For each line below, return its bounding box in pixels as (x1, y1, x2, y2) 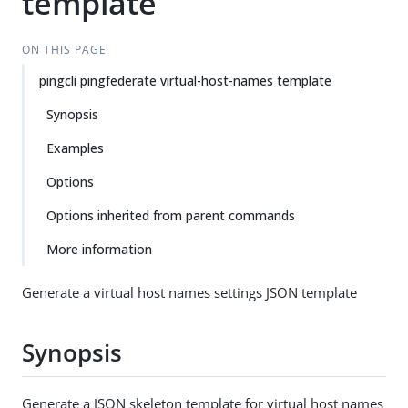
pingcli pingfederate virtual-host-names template (39, 72, 331, 89)
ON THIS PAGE (21, 42, 107, 57)
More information (46, 240, 152, 258)
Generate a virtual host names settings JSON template (22, 283, 357, 301)
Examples (46, 139, 104, 157)
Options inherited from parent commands (46, 207, 295, 224)
